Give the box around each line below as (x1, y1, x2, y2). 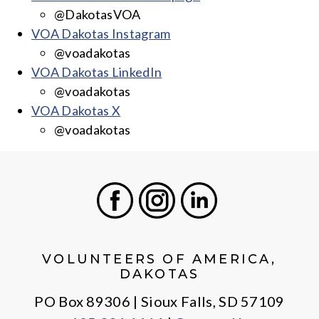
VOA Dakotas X (31, 103, 121, 118)
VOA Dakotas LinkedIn (31, 64, 162, 80)
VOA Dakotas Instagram (31, 26, 171, 41)
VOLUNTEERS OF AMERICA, (42, 251, 277, 267)
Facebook (114, 219, 172, 235)
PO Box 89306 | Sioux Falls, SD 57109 (34, 293, 285, 310)
